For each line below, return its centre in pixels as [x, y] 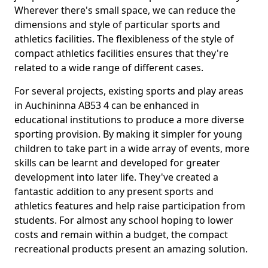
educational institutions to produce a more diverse [129, 120]
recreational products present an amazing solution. [131, 249]
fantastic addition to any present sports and [114, 191]
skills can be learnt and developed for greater [117, 163]
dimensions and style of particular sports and [117, 25]
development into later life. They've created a [116, 177]
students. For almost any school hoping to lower [124, 220]
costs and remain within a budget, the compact [121, 234]
